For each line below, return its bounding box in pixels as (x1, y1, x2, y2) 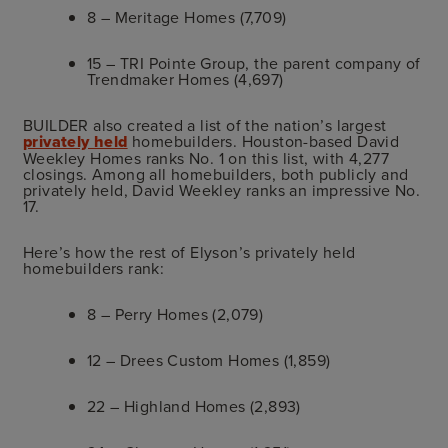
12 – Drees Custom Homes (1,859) (87, 348, 331, 371)
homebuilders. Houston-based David (127, 129, 400, 152)
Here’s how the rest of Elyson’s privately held (23, 240, 356, 263)
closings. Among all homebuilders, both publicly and (23, 162, 409, 185)
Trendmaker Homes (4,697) (87, 67, 284, 90)
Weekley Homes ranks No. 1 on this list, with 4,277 (23, 146, 389, 169)
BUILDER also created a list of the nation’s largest (23, 113, 387, 136)
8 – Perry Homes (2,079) (87, 302, 264, 325)
